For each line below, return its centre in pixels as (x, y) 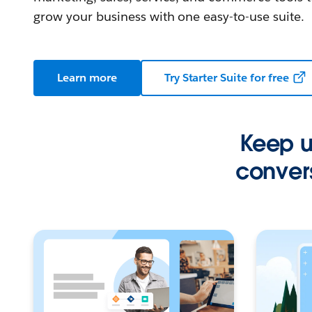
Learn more (87, 78)
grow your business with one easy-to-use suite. (169, 16)
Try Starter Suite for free (226, 78)
